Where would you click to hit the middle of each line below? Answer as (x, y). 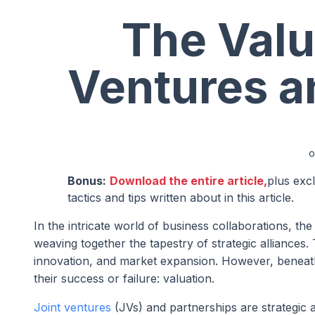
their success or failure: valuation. (124, 279)
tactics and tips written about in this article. (181, 198)
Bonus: (87, 181)
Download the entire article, (188, 181)
